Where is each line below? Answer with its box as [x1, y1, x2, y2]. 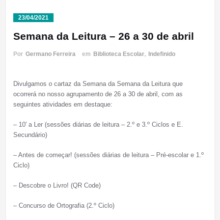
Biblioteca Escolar [93, 51, 144, 58]
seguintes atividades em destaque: [13, 101, 112, 109]
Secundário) [13, 131, 47, 139]
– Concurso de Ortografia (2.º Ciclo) [13, 202, 114, 210]
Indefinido [148, 51, 175, 58]
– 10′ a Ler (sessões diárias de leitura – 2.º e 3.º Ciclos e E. [13, 121, 183, 129]
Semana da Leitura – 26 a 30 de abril [13, 30, 194, 42]
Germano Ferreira [25, 51, 76, 58]
